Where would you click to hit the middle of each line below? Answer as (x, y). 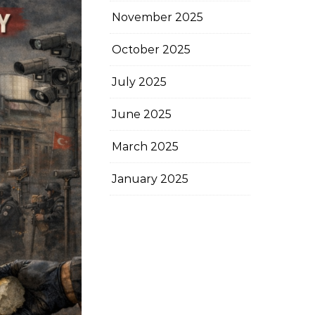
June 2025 (142, 114)
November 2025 (157, 17)
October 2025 (151, 50)
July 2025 (139, 82)
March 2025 (145, 147)
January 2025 (150, 179)
